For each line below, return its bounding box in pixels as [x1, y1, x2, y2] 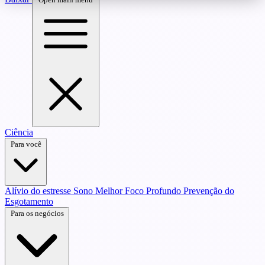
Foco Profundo [125, 186, 183, 196]
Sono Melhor [73, 186, 125, 196]
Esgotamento [5, 196, 53, 206]
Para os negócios [10, 209, 64, 218]
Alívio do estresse [5, 186, 73, 196]
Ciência [5, 127, 33, 137]
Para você [10, 140, 41, 148]
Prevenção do [183, 186, 234, 196]
